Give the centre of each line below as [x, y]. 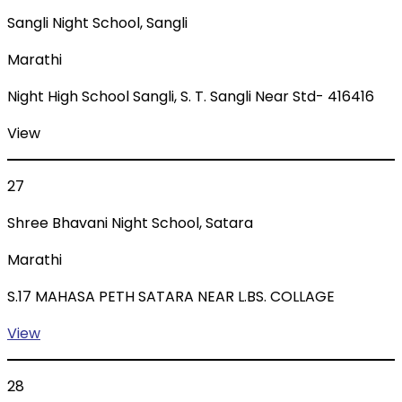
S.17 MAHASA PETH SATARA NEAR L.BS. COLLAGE [171, 297]
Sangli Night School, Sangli [97, 23]
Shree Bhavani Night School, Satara [130, 223]
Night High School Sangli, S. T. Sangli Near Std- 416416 [191, 97]
